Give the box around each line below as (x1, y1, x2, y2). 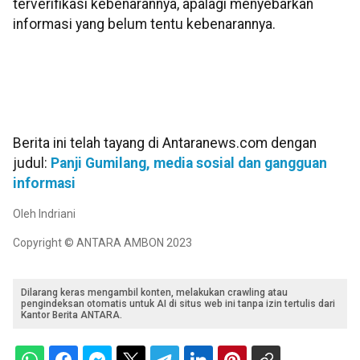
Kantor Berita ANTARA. (21, 309, 122, 321)
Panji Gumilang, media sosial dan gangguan (51, 154, 327, 171)
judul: (13, 154, 51, 171)
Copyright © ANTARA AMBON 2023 (13, 235, 192, 249)
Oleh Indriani (13, 207, 76, 220)
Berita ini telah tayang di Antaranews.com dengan (13, 134, 317, 151)
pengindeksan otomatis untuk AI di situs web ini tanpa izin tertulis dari (21, 297, 335, 309)
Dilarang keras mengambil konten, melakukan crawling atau (21, 286, 288, 298)
